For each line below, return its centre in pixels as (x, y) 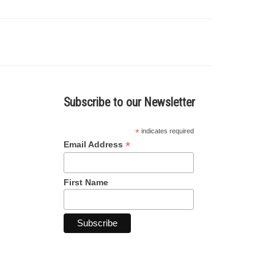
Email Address (94, 144)
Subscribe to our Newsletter (129, 102)
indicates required (167, 131)
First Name (86, 182)
